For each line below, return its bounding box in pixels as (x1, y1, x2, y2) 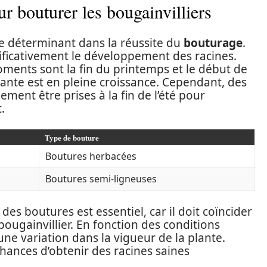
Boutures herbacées (45, 150, 136, 163)
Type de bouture (45, 132, 99, 143)
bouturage (184, 35, 243, 51)
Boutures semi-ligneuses (45, 172, 157, 185)
